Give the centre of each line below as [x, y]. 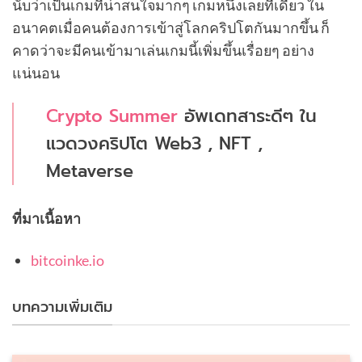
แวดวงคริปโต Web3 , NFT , [155, 144]
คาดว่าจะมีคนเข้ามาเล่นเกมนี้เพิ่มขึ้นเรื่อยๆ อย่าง [163, 51]
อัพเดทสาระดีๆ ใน [248, 117]
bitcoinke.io [68, 260]
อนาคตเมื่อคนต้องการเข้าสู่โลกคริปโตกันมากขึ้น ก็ [171, 28]
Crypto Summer [112, 117]
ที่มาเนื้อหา [46, 219]
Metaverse [90, 172]
